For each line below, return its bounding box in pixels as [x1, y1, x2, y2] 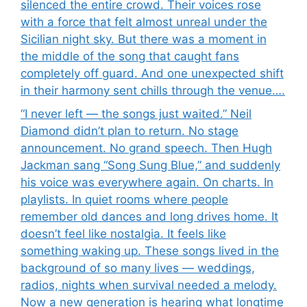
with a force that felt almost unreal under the [21, 15, 267, 29]
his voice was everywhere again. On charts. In [21, 175, 273, 189]
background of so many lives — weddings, [21, 260, 255, 275]
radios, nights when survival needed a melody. [21, 278, 277, 292]
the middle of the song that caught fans [21, 49, 239, 64]
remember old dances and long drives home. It [21, 209, 278, 223]
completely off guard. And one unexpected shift [21, 66, 284, 81]
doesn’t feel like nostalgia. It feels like [21, 226, 226, 241]
